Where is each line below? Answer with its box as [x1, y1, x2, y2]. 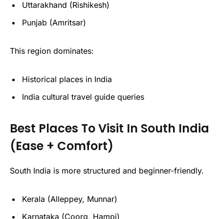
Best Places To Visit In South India [10, 120, 209, 136]
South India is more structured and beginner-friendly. [10, 165, 204, 175]
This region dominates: [10, 45, 94, 56]
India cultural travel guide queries [22, 91, 144, 102]
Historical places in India [22, 74, 112, 84]
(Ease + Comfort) [10, 137, 113, 154]
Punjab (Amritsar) [22, 17, 86, 27]
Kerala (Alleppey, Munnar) [22, 194, 117, 204]
